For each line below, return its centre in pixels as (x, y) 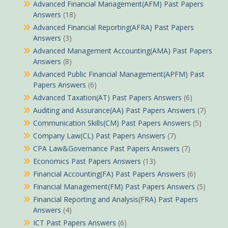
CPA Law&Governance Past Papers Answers (106, 149)
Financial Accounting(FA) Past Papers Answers (109, 174)
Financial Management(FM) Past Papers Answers (114, 187)
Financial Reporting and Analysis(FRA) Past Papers (116, 199)
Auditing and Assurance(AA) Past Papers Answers (114, 110)
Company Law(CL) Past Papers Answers (99, 136)
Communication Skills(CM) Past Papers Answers (112, 123)
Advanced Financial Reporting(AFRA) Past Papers (113, 27)
